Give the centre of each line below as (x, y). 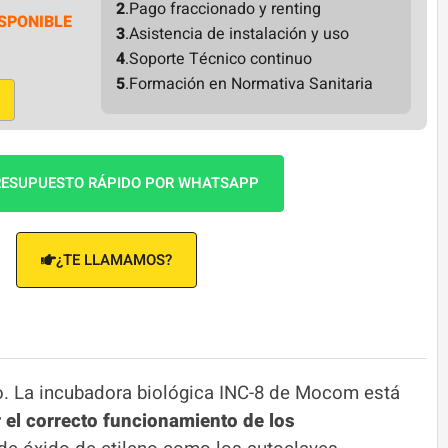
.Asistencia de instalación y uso (237, 33)
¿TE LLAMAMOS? (114, 259)
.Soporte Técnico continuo (219, 58)
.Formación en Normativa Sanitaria (249, 83)
